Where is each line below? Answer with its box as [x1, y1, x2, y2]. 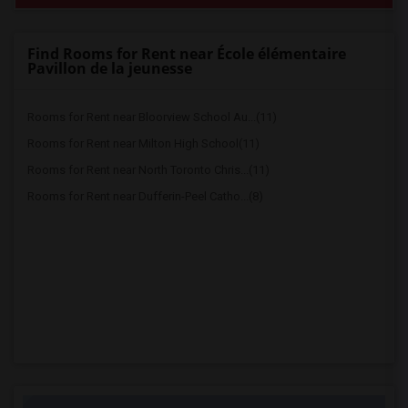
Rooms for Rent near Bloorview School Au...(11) [27, 110, 277, 124]
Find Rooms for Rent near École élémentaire [27, 44, 346, 64]
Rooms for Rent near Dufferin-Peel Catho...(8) [27, 189, 263, 203]
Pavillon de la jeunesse [27, 58, 192, 78]
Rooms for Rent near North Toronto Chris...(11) [27, 163, 270, 177]
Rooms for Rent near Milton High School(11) [27, 137, 260, 150]
